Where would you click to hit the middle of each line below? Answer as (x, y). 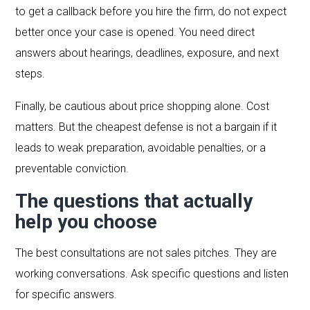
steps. (30, 73)
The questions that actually (134, 201)
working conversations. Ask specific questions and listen (152, 273)
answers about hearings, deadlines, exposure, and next (147, 53)
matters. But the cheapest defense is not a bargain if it (146, 127)
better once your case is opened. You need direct (135, 32)
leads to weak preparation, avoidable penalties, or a (141, 147)
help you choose (86, 221)
